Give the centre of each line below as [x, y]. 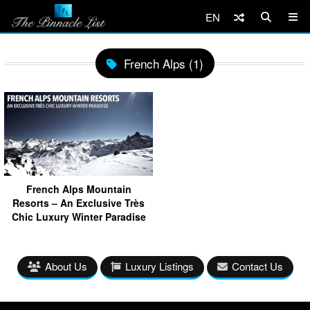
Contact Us [257, 266]
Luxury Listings [159, 266]
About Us [66, 266]
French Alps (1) [164, 63]
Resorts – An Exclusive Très [79, 202]
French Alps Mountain [79, 189]
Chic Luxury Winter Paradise [79, 216]
